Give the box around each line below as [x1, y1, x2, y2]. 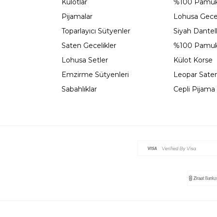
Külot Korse [173, 55, 213, 64]
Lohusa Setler [62, 55, 108, 64]
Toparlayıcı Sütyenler [62, 26, 130, 35]
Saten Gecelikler [62, 41, 116, 50]
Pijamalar [62, 12, 93, 21]
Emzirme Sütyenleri [62, 70, 129, 79]
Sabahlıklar [62, 84, 97, 93]
